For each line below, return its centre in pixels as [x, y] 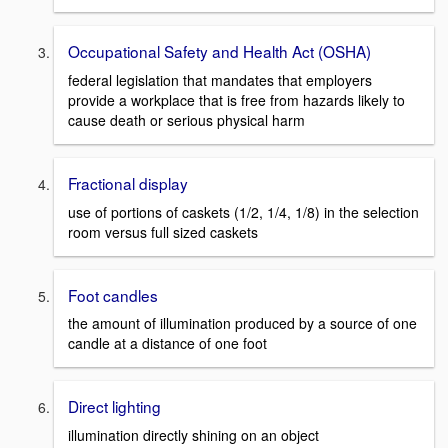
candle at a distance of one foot [167, 343]
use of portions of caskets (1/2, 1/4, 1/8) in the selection [243, 211]
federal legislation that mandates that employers [220, 80]
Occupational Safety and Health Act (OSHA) [219, 51]
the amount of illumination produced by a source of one [242, 323]
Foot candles [113, 294]
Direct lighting [114, 406]
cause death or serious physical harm [186, 120]
